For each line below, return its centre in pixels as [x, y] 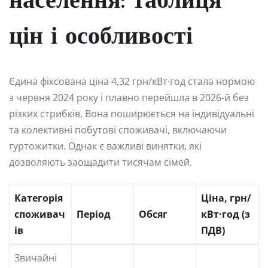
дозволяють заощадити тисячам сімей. [100, 162]
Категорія [39, 198]
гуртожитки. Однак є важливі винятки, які [105, 146]
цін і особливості [101, 38]
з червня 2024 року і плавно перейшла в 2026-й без [129, 98]
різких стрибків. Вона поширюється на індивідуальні [132, 114]
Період [94, 214]
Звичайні [36, 258]
